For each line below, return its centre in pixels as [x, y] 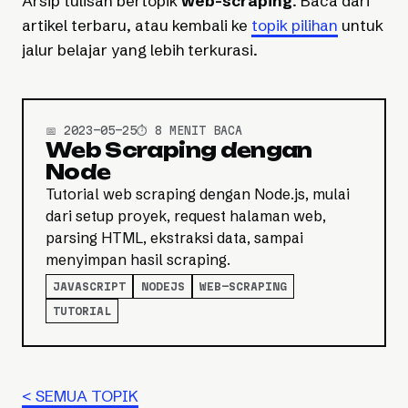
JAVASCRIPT [90, 287]
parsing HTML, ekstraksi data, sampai [174, 238]
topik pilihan [295, 25]
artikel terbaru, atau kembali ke [137, 25]
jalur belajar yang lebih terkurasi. [140, 50]
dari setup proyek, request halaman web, [186, 216]
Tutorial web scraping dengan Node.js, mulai [198, 194]
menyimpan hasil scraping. [138, 260]
